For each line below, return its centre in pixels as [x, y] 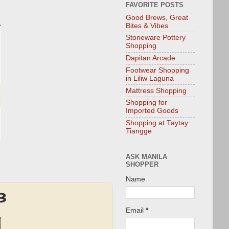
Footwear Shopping [157, 70]
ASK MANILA [146, 156]
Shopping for [146, 103]
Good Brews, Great [157, 17]
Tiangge [139, 131]
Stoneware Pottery [156, 38]
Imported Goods [152, 111]
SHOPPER [142, 164]
